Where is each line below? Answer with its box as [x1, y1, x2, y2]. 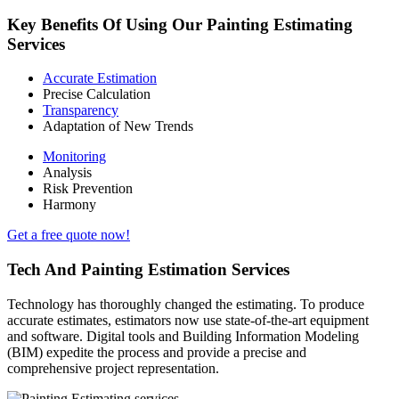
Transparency [43, 102, 118, 118]
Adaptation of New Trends [43, 118, 193, 134]
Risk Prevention [43, 181, 133, 197]
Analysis [43, 165, 92, 181]
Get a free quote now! [7, 227, 130, 243]
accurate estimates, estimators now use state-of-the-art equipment [7, 312, 369, 328]
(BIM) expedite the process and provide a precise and [7, 344, 306, 360]
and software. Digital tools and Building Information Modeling [7, 328, 359, 344]
